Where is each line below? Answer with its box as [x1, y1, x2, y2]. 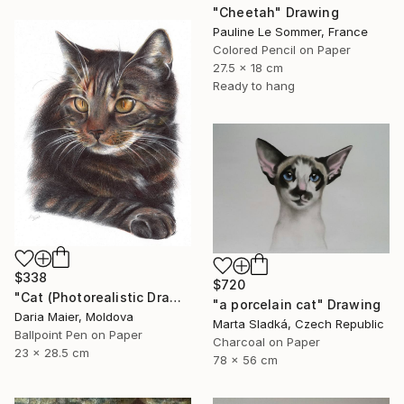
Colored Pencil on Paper [213, 42, 351, 58]
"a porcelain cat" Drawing [213, 296, 381, 312]
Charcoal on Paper [213, 334, 320, 349]
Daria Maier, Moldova [14, 308, 133, 324]
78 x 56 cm [213, 352, 278, 367]
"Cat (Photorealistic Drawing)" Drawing [169, 289, 181, 305]
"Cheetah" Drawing [213, 5, 339, 21]
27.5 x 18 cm [213, 60, 283, 76]
